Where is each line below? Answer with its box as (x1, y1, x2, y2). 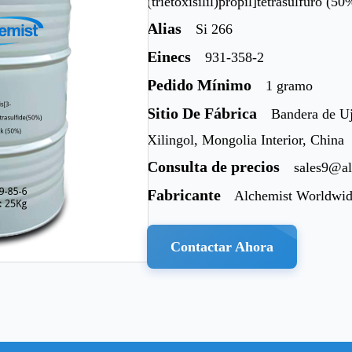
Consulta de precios (147, 158, 280, 176)
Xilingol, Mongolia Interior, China (147, 132, 345, 148)
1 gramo (266, 78, 313, 94)
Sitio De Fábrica (147, 104, 258, 123)
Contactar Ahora (170, 239, 274, 255)
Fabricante (147, 186, 222, 204)
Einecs (147, 48, 192, 66)
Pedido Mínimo (147, 76, 252, 94)
